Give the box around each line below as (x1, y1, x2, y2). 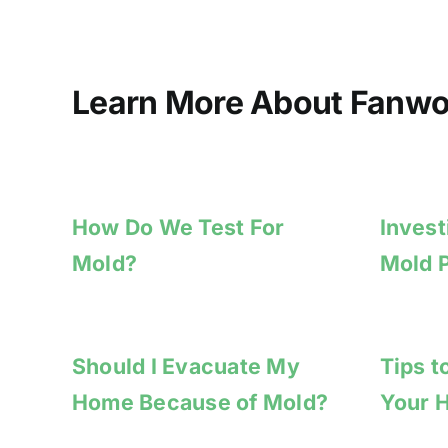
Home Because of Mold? (72, 389, 329, 416)
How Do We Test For (72, 214, 285, 241)
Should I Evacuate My (72, 353, 300, 380)
